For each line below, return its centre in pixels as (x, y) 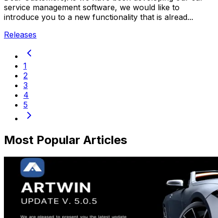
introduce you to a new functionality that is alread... (99, 17)
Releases (20, 34)
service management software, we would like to (92, 7)
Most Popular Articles (65, 140)
